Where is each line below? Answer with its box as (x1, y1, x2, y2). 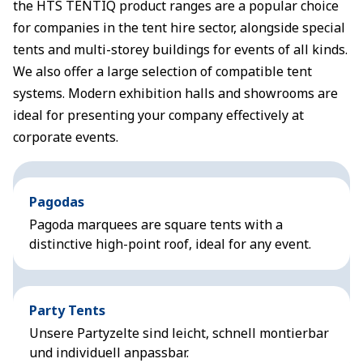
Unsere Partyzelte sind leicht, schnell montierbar (29, 324, 329, 342)
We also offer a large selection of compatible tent (13, 62, 312, 80)
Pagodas (29, 193, 84, 211)
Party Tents (29, 301, 105, 319)
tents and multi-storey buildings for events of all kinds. (13, 41, 348, 58)
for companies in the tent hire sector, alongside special (13, 19, 345, 36)
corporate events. (13, 128, 118, 146)
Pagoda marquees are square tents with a (29, 216, 283, 233)
